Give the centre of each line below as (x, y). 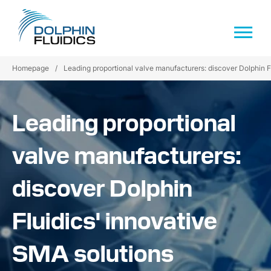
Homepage (31, 68)
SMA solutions (93, 252)
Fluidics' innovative (115, 219)
